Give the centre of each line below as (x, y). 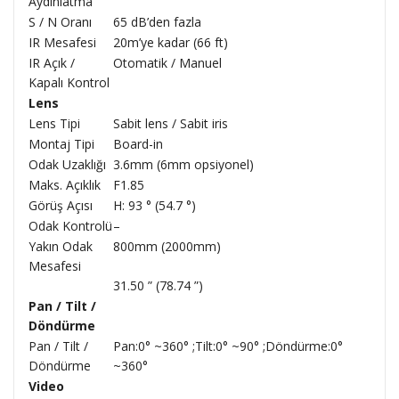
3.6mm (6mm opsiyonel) (183, 164)
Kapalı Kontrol (69, 82)
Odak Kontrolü (70, 226)
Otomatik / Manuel (167, 63)
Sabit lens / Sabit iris (171, 123)
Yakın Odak (61, 246)
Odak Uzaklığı (67, 164)
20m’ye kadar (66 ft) (171, 42)
